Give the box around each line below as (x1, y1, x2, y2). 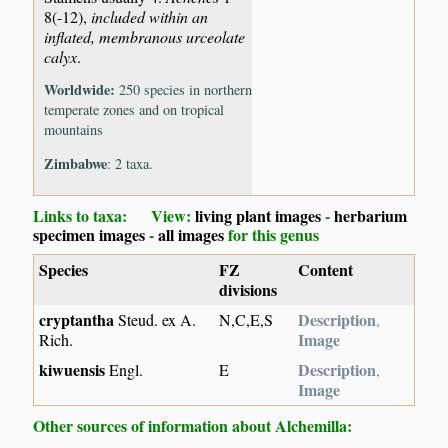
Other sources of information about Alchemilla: (33, 414, 353, 438)
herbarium (334, 204, 408, 228)
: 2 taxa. (107, 153, 154, 173)
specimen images (33, 223, 146, 247)
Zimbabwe (44, 152, 108, 174)
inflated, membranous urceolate (44, 25, 246, 47)
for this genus (224, 223, 320, 247)
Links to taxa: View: (33, 204, 196, 228)
